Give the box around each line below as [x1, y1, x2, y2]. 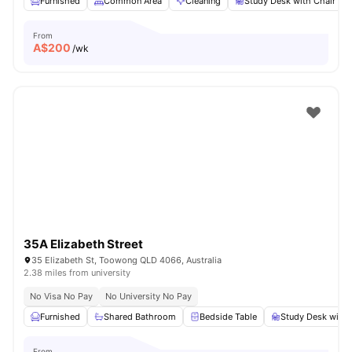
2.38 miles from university [24, 267, 130, 278]
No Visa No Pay [30, 291, 93, 302]
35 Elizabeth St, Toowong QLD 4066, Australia [31, 255, 222, 266]
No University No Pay [105, 291, 192, 302]
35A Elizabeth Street [24, 236, 143, 251]
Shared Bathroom [104, 311, 176, 322]
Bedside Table [200, 311, 257, 322]
